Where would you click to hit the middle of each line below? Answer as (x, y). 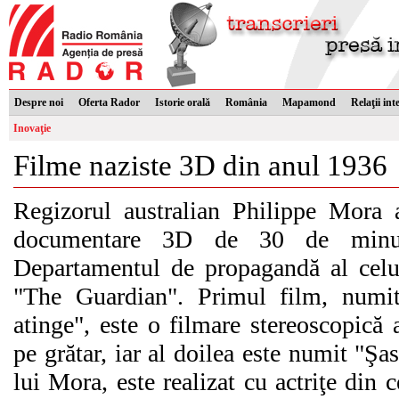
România (246, 102)
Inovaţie (32, 128)
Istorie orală (183, 102)
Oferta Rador (109, 102)
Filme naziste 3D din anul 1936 (200, 166)
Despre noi (39, 102)
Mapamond (309, 102)
